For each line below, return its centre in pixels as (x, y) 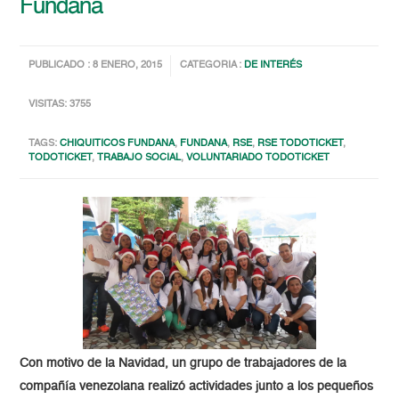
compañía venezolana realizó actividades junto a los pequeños (197, 387)
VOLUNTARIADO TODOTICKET (258, 159)
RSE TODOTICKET (301, 144)
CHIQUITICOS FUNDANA (118, 144)
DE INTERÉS (273, 66)
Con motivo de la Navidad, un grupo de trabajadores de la (183, 364)
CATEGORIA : (212, 66)
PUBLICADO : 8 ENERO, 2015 (96, 66)
